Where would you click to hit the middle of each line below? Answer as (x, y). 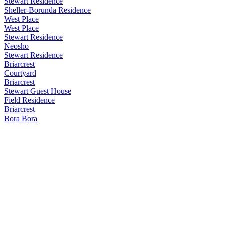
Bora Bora (21, 118)
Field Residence (29, 100)
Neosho (16, 46)
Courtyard (20, 73)
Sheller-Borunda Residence (47, 10)
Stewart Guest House (38, 91)
